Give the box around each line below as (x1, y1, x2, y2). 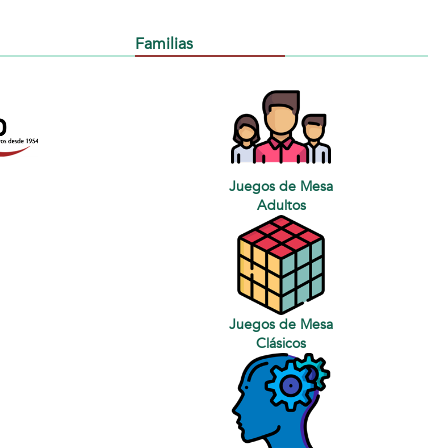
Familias (134, 33, 193, 55)
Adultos (256, 196, 306, 215)
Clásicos (256, 334, 307, 353)
